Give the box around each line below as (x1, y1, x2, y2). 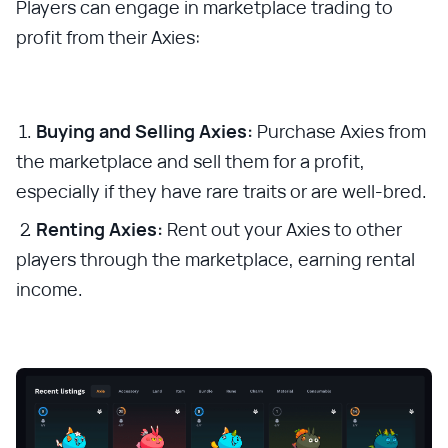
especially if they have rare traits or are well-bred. (16, 178, 427, 203)
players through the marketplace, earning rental (16, 246, 415, 271)
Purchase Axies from (253, 118, 426, 143)
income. (16, 276, 83, 301)
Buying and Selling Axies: (36, 118, 253, 143)
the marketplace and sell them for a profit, (16, 148, 365, 173)
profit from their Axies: (16, 24, 200, 49)
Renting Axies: (36, 216, 163, 241)
